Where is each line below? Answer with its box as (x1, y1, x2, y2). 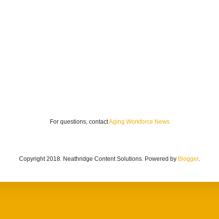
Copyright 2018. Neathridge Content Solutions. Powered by (19, 155, 178, 163)
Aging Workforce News (109, 118, 170, 126)
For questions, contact (49, 118, 109, 126)
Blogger (178, 155, 198, 163)
